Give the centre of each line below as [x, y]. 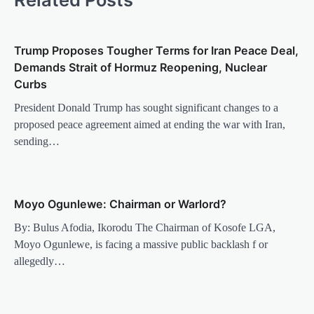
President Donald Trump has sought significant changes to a [146, 107]
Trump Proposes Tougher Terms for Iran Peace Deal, [156, 50]
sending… [37, 141]
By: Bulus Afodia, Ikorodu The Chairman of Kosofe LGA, [145, 227]
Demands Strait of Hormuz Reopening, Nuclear [141, 67]
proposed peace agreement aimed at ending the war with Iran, [150, 124]
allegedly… [40, 261]
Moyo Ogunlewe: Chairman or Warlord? [120, 204]
